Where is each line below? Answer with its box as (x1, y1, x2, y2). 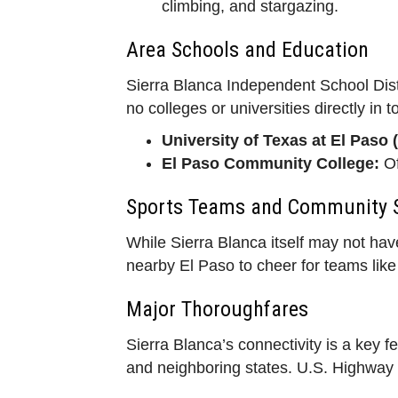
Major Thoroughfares (126, 296, 308, 322)
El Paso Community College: (162, 154, 379, 172)
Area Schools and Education (126, 36, 369, 62)
